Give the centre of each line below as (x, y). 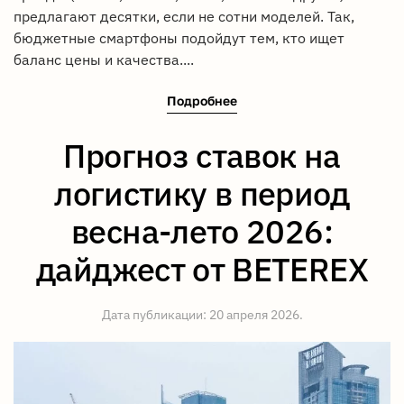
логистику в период (202, 193)
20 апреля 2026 (254, 315)
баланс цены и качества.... (104, 59)
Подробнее (202, 101)
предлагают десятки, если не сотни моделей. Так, (184, 16)
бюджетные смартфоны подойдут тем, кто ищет (179, 37)
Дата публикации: (155, 315)
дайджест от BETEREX (202, 269)
